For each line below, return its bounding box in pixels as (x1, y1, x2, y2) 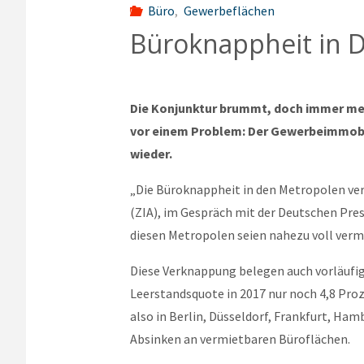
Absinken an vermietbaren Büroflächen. (130, 331, 350, 348)
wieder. (130, 145, 172, 162)
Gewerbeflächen (183, 2, 275, 19)
